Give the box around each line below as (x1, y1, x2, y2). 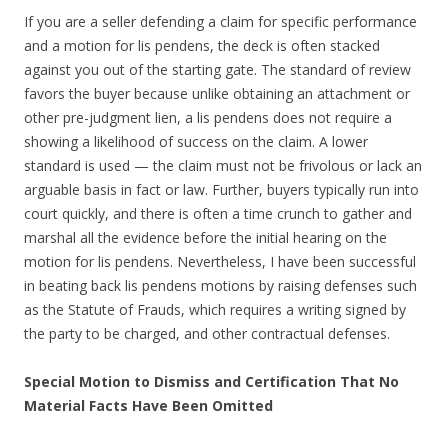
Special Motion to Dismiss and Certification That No (24, 371, 399, 391)
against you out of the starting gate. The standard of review (24, 59, 411, 79)
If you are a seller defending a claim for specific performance (24, 11, 417, 31)
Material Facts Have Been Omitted (24, 395, 273, 415)
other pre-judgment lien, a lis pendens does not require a (24, 107, 392, 127)
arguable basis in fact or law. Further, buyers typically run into (24, 179, 419, 199)
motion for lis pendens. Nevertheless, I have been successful (24, 251, 416, 271)
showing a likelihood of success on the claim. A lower (24, 131, 368, 151)
